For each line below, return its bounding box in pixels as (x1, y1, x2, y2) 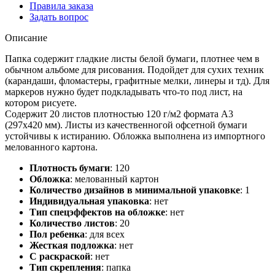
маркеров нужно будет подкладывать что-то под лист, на (5, 86, 242, 97)
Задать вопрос (29, 11, 88, 22)
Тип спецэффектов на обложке (29, 206, 165, 217)
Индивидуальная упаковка (29, 195, 149, 206)
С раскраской (29, 250, 90, 261)
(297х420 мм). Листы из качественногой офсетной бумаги (5, 119, 247, 130)
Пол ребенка (29, 228, 85, 239)
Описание (5, 32, 47, 43)
